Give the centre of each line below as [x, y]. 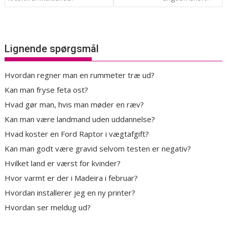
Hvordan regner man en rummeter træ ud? [80, 75]
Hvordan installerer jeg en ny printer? [70, 193]
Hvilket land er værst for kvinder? [63, 163]
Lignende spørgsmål [52, 49]
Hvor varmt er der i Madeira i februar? [71, 178]
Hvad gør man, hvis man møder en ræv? [74, 105]
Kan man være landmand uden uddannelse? [80, 119]
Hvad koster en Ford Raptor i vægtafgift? [77, 134]
